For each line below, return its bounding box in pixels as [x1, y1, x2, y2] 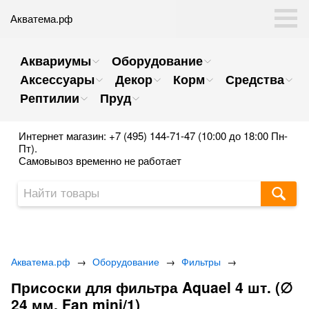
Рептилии [20, 89, 79, 107]
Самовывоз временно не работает [19, 153, 181, 168]
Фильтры [181, 255, 221, 268]
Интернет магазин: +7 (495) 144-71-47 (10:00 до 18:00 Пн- [19, 128, 288, 143]
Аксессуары [20, 70, 94, 88]
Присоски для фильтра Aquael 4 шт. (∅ [11, 277, 292, 297]
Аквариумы [20, 52, 91, 70]
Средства [226, 70, 284, 88]
